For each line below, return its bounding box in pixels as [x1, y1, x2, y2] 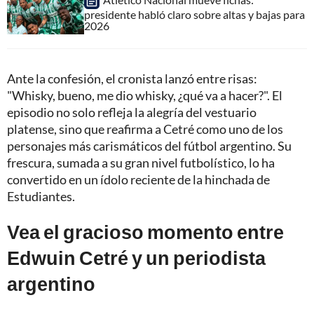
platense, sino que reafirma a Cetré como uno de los [7, 121, 283, 137]
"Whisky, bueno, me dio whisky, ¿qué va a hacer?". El [7, 88, 282, 104]
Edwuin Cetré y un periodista [7, 246, 266, 270]
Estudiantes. [7, 189, 75, 205]
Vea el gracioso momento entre [7, 220, 284, 244]
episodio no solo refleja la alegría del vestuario [7, 104, 257, 121]
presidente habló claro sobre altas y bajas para [84, 8, 305, 22]
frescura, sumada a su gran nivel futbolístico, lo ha [7, 155, 275, 171]
